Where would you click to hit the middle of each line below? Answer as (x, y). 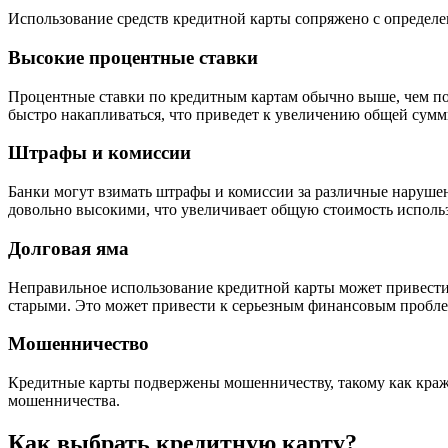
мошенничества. (64, 400)
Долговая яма (68, 248)
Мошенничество (78, 344)
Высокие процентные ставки (133, 57)
